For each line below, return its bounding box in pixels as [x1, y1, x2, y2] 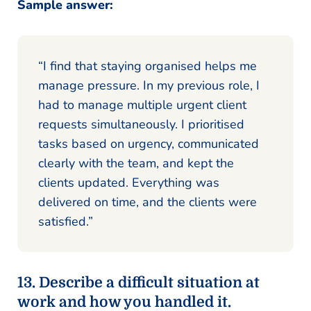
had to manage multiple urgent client [38, 96, 246, 113]
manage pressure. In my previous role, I [38, 76, 260, 94]
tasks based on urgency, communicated [38, 135, 259, 152]
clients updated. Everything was [38, 174, 219, 191]
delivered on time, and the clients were [38, 193, 257, 210]
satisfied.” [38, 212, 93, 230]
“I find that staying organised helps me [38, 57, 257, 74]
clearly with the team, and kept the [38, 154, 234, 171]
